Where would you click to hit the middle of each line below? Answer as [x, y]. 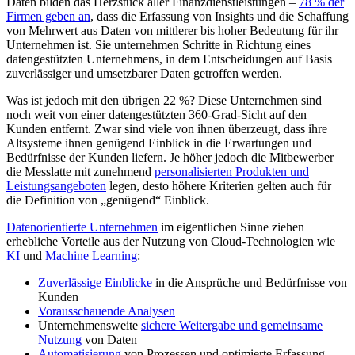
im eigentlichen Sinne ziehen [231, 227]
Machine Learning [91, 256]
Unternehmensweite [90, 326]
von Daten [109, 340]
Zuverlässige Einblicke [95, 283]
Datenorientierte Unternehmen [82, 227]
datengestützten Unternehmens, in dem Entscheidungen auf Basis [169, 59]
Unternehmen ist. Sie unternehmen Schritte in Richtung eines [158, 45]
